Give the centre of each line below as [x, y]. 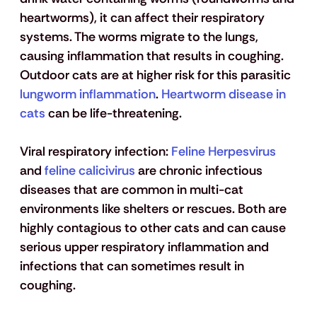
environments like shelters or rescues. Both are [154, 209]
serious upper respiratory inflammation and [145, 247]
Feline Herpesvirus [222, 152]
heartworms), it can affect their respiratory [143, 18]
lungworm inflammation [87, 94]
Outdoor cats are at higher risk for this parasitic [155, 75]
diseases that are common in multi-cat [133, 190]
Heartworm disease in [223, 94]
